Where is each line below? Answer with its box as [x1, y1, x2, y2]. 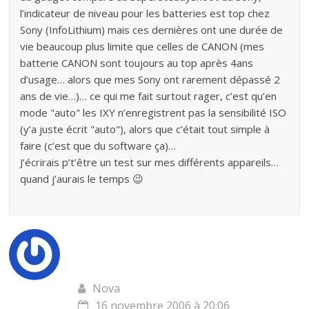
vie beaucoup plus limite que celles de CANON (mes [20, 39, 265, 53]
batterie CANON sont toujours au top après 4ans [20, 56, 254, 70]
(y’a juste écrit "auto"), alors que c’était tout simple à [20, 122, 270, 136]
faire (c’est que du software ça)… [20, 139, 177, 152]
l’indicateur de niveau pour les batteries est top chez [20, 6, 270, 20]
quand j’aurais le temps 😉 [20, 172, 144, 186]
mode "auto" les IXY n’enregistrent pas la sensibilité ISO [20, 106, 287, 119]
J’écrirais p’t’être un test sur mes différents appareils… [20, 155, 279, 169]
